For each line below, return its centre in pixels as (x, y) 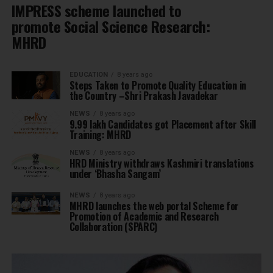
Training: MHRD (100, 135)
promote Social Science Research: (111, 27)
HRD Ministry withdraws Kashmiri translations (161, 164)
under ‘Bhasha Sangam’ (115, 174)
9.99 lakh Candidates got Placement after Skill (162, 125)
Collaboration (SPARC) (113, 227)
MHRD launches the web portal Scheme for (154, 206)
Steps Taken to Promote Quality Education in (158, 86)
